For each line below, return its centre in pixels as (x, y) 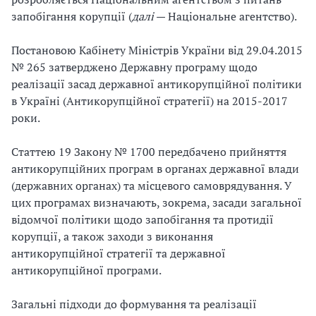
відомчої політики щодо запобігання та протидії (142, 219)
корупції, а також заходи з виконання (112, 236)
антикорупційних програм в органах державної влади (155, 169)
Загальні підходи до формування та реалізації (134, 304)
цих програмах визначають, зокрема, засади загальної (157, 202)
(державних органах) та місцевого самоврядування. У (152, 186)
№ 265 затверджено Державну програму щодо (134, 67)
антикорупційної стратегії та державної (119, 253)
